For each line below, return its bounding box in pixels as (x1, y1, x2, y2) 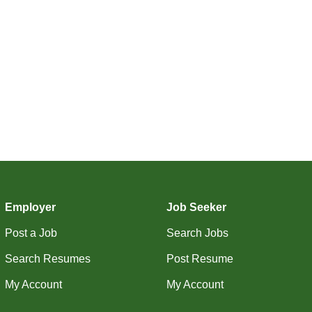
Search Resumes (4, 253, 91, 265)
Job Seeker (166, 201, 226, 213)
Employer (4, 201, 56, 213)
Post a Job (4, 227, 57, 239)
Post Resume (166, 253, 233, 265)
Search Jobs (166, 227, 228, 239)
